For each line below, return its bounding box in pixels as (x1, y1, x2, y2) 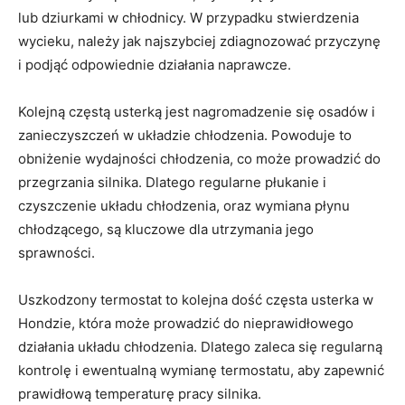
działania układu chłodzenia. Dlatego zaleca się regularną (18, 338, 382, 356)
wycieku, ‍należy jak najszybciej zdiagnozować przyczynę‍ (18, 33, 381, 51)
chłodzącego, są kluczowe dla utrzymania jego (18, 221, 314, 239)
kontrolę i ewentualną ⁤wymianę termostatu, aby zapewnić (18, 362, 384, 380)
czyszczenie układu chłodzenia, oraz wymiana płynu (18, 197, 350, 215)
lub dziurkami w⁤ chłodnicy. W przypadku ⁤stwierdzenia (18, 9, 359, 27)
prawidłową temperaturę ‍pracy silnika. (18, 385, 261, 403)
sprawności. (18, 244, 95, 262)
